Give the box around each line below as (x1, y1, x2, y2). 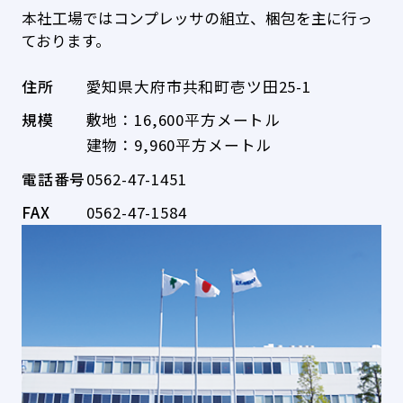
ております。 (21, 29, 111, 51)
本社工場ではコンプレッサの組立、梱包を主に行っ (21, 6, 372, 29)
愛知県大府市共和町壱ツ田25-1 (85, 75, 311, 97)
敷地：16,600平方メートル (85, 109, 282, 131)
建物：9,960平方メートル (85, 134, 273, 157)
